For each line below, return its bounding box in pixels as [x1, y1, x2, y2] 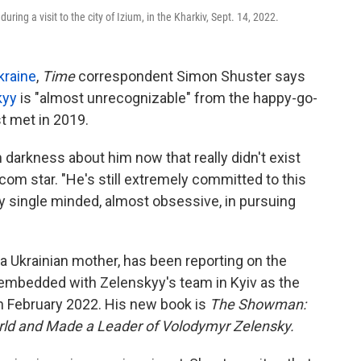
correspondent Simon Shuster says [78, 68, 305, 85]
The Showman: [210, 296, 306, 313]
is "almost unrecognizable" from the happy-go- [17, 89, 317, 106]
